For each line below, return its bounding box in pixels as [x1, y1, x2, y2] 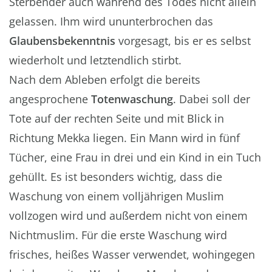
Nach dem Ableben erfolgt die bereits [9, 72, 200, 87]
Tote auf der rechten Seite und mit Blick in [9, 110, 224, 126]
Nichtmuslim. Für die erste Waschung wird [9, 227, 227, 242]
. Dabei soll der [173, 91, 250, 106]
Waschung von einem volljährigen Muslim [9, 188, 224, 203]
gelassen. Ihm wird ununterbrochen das [9, 13, 213, 29]
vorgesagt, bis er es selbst [115, 33, 251, 48]
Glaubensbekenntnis [9, 33, 115, 48]
